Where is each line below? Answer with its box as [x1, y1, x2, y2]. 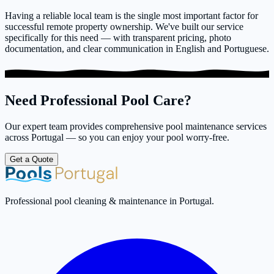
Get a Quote [10, 154, 53, 164]
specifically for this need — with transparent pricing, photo [5, 32, 231, 43]
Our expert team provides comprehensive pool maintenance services [5, 120, 267, 131]
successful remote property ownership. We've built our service [5, 21, 243, 32]
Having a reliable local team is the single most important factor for [5, 10, 258, 21]
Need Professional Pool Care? [5, 92, 191, 108]
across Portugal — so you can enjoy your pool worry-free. [5, 131, 229, 143]
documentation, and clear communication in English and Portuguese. [5, 43, 269, 54]
